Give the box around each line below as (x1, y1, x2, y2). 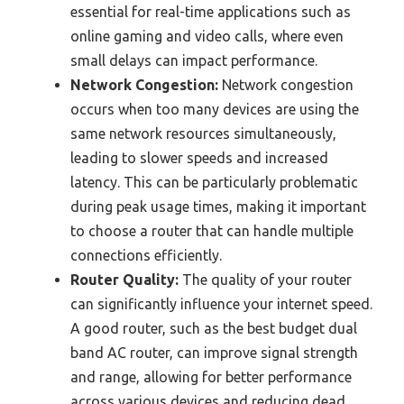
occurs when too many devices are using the (70, 101, 359, 118)
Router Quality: (70, 271, 179, 289)
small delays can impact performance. (70, 52, 317, 69)
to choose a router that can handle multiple (70, 223, 353, 240)
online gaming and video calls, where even (70, 28, 344, 45)
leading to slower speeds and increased (70, 150, 328, 167)
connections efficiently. (70, 247, 222, 264)
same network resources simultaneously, (70, 125, 336, 142)
